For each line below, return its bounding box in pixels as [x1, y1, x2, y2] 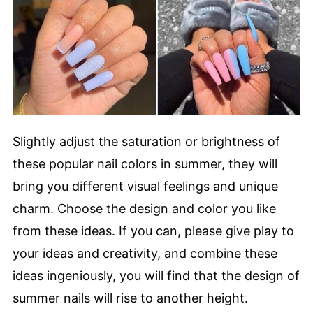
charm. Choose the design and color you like [13, 201, 276, 216]
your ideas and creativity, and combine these [13, 245, 277, 261]
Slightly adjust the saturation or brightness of [13, 133, 280, 149]
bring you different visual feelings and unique [13, 178, 278, 194]
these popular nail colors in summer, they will [13, 156, 277, 171]
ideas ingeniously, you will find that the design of [13, 268, 300, 283]
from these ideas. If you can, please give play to [13, 223, 294, 238]
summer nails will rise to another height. [13, 290, 248, 305]
